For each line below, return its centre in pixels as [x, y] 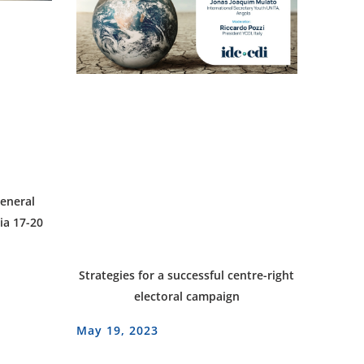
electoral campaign [186, 296]
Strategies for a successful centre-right [187, 275]
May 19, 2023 [117, 330]
